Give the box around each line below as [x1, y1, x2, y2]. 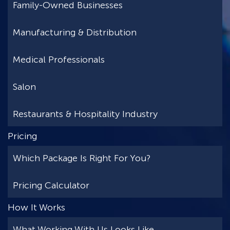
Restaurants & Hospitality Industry [13, 108, 158, 120]
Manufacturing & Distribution [13, 26, 137, 38]
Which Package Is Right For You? [13, 152, 150, 164]
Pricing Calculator [13, 179, 89, 191]
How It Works [8, 201, 65, 213]
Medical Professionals [13, 53, 105, 65]
